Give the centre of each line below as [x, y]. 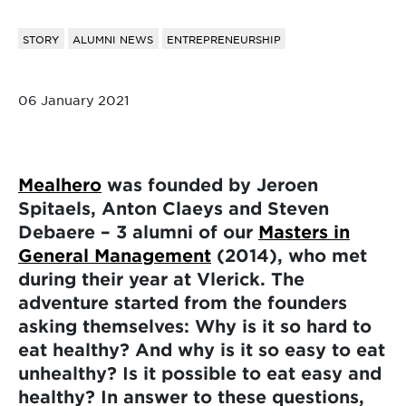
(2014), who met [289, 255]
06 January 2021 [74, 99]
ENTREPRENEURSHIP [223, 39]
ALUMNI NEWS [113, 39]
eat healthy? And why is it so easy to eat [202, 349]
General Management [115, 255]
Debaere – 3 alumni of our [138, 231]
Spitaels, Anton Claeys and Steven [174, 208]
